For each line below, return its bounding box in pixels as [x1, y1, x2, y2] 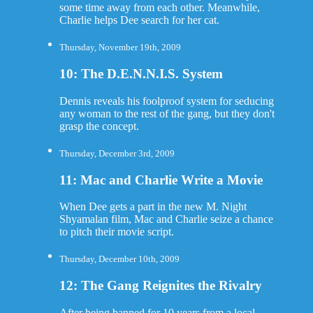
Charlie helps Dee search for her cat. [59, 14, 219, 27]
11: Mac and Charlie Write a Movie [59, 172, 263, 187]
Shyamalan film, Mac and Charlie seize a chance [59, 213, 273, 226]
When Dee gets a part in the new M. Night [59, 201, 247, 213]
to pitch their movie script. [59, 226, 174, 238]
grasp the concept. [59, 119, 139, 132]
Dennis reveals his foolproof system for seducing [59, 94, 274, 107]
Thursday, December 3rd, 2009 [59, 147, 175, 159]
